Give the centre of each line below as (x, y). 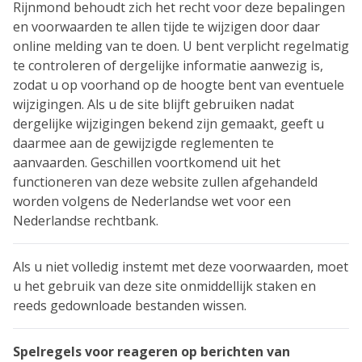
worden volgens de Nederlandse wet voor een (152, 201)
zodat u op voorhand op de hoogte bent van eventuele (179, 85)
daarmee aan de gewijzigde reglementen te (143, 143)
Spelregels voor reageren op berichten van (152, 351)
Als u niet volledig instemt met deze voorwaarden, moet (181, 267)
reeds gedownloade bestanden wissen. (130, 305)
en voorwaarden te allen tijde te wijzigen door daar (166, 27)
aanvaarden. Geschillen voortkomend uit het (147, 162)
